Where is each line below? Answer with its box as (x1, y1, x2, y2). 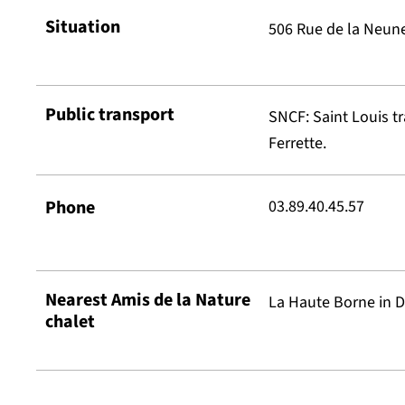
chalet (45, 308, 95, 334)
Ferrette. (268, 132, 327, 155)
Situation (45, 14, 120, 41)
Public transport (45, 102, 174, 128)
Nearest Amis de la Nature (45, 287, 250, 313)
